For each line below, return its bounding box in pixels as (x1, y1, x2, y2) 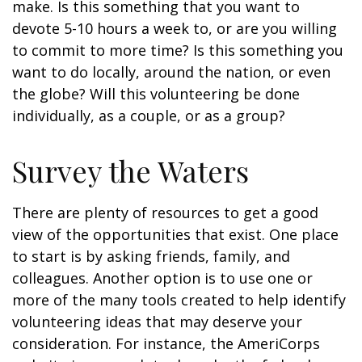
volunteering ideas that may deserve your (12, 312, 302, 331)
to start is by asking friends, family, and (12, 246, 290, 266)
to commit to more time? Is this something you (12, 40, 343, 60)
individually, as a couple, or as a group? (12, 106, 285, 125)
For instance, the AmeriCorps (116, 334, 320, 353)
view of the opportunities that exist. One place (12, 225, 339, 244)
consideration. (12, 334, 116, 353)
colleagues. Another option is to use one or (12, 268, 313, 288)
